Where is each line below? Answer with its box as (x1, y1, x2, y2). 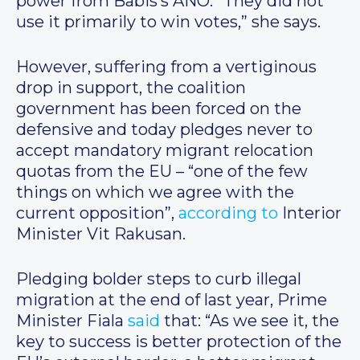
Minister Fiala (16, 311, 128, 331)
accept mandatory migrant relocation (16, 141, 313, 161)
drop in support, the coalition (16, 78, 246, 98)
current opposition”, (16, 203, 178, 223)
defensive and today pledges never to (16, 120, 313, 140)
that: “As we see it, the (160, 311, 339, 331)
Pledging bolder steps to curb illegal (16, 269, 301, 289)
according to (178, 203, 278, 223)
